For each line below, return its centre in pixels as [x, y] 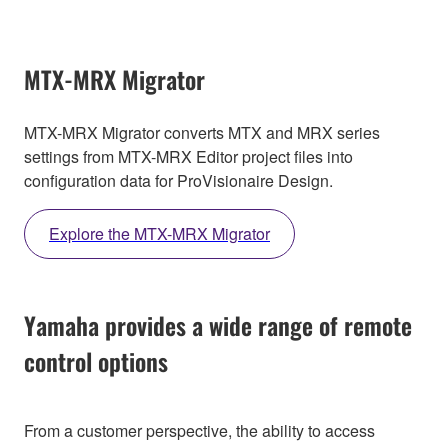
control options [96, 361]
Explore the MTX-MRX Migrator [159, 234]
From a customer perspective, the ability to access [199, 431]
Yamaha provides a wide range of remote [218, 325]
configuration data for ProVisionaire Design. [178, 181]
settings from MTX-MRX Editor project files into [188, 157]
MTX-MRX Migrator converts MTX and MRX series [202, 133]
